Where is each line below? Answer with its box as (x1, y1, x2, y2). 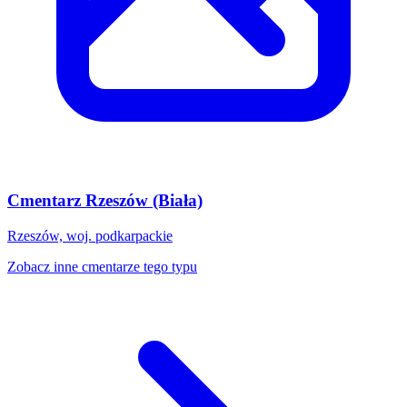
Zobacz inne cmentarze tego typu (7, 259, 197, 275)
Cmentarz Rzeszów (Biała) (7, 191, 203, 211)
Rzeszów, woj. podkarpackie (7, 228, 173, 244)
